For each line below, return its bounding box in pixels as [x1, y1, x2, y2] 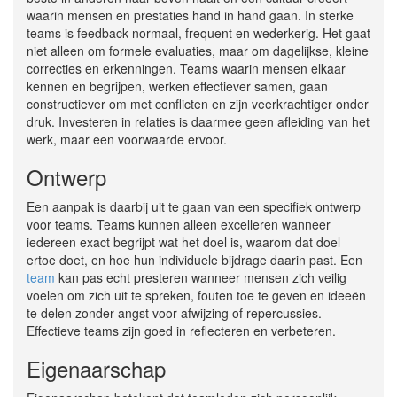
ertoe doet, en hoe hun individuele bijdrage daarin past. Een [27, 251, 362, 269]
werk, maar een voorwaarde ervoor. [27, 130, 227, 149]
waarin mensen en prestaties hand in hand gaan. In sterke [27, 6, 354, 25]
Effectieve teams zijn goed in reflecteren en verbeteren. [27, 322, 336, 340]
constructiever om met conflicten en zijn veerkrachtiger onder [27, 95, 369, 113]
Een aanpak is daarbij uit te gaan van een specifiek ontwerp [27, 198, 361, 216]
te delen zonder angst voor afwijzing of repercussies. [27, 304, 322, 323]
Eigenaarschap [27, 353, 166, 385]
